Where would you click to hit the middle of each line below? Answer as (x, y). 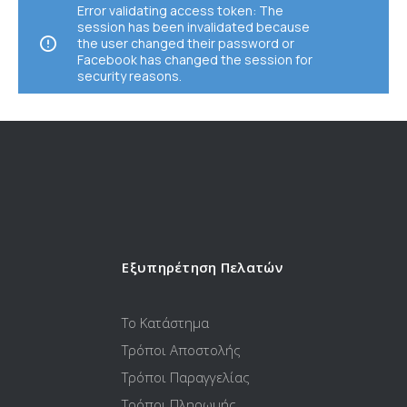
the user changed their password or (186, 44)
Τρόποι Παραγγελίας (186, 377)
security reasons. (129, 76)
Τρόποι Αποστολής (182, 350)
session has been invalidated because (194, 27)
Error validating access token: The (180, 11)
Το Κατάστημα (166, 323)
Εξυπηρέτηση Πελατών (202, 267)
